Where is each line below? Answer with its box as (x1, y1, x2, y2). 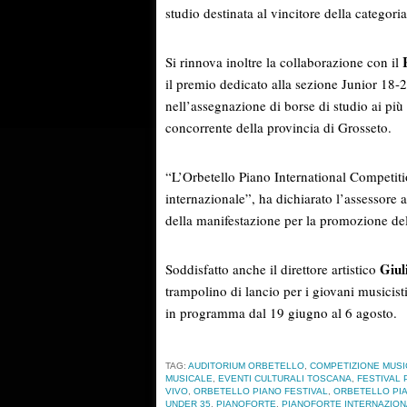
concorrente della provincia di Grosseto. (165, 118, 392, 137)
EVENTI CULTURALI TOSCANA (218, 373, 352, 384)
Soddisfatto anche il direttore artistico (165, 260, 380, 279)
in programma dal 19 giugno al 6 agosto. (165, 303, 397, 323)
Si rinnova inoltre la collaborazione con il (165, 53, 402, 72)
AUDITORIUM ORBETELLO (188, 361, 304, 372)
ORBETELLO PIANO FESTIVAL (194, 386, 328, 397)
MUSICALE (165, 373, 213, 384)
